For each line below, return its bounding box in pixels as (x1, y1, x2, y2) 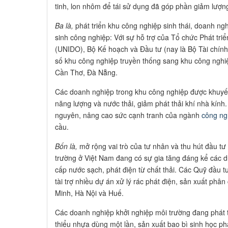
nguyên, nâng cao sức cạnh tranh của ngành (55, 109, 202, 120)
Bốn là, (55, 140, 77, 151)
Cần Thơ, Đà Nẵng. (55, 67, 120, 77)
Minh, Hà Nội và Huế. (55, 187, 126, 198)
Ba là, (55, 20, 73, 31)
